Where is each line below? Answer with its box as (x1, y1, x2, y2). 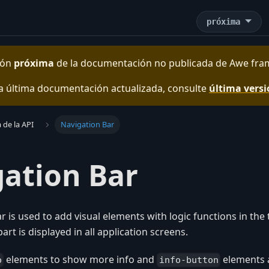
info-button (159, 255, 219, 266)
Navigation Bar (60, 119, 114, 130)
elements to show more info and (4, 253, 157, 267)
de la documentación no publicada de (54, 56, 229, 70)
